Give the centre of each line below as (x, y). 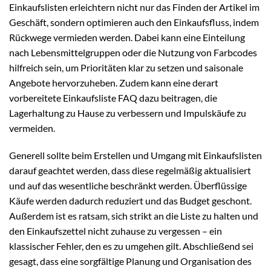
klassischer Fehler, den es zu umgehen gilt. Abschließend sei (131, 246)
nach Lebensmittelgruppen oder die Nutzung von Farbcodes (133, 52)
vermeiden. (32, 128)
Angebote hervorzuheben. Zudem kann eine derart (114, 82)
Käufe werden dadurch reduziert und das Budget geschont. (130, 201)
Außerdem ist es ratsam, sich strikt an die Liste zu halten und (134, 216)
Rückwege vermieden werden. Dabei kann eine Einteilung (127, 37)
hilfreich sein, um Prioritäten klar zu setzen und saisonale (126, 67)
